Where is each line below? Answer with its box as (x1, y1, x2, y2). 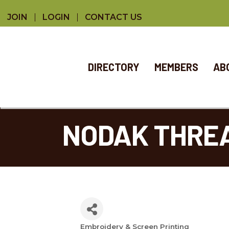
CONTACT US (85, 12, 142, 22)
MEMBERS (154, 61, 198, 73)
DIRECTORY (87, 61, 140, 73)
